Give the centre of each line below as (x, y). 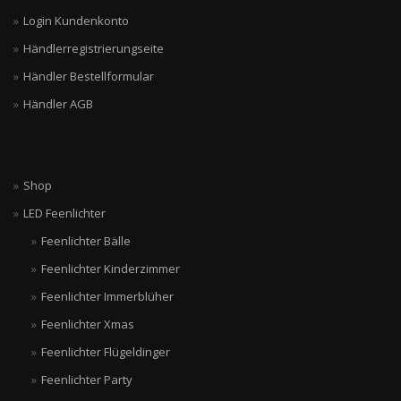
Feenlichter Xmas (87, 324)
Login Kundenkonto (76, 21)
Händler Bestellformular (89, 76)
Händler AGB (58, 104)
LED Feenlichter (64, 213)
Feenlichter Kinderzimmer (110, 269)
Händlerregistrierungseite (94, 48)
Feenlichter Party (86, 380)
